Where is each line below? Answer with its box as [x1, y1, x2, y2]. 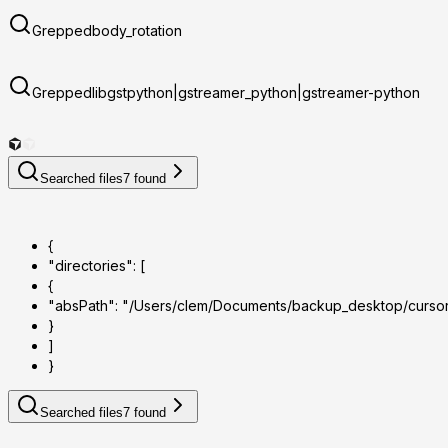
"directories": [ [48, 257, 145, 275]
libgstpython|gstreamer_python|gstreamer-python [92, 84, 420, 102]
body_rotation [92, 22, 182, 40]
